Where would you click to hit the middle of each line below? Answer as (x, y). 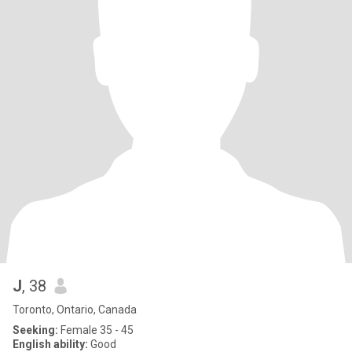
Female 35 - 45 (96, 330)
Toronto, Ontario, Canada (75, 310)
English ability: (50, 344)
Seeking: (35, 330)
